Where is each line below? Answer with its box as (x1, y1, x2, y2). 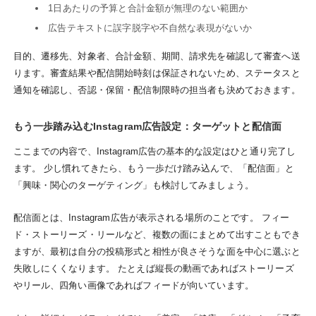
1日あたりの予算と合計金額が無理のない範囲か (48, 2, 248, 13)
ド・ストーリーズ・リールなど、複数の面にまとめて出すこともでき (13, 229, 300, 241)
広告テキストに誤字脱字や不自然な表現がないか (48, 23, 253, 34)
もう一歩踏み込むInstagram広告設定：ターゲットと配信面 (13, 121, 282, 133)
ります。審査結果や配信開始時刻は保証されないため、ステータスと (13, 67, 300, 78)
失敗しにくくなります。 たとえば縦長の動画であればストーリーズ (13, 263, 294, 274)
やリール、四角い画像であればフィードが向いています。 (13, 280, 255, 291)
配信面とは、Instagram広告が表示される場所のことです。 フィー (13, 212, 290, 224)
